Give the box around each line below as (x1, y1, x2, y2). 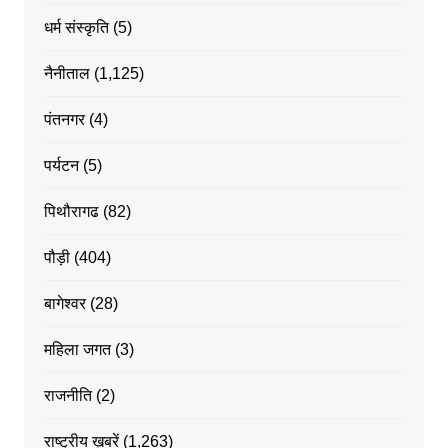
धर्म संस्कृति (43, 18, 109, 36)
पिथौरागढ (43, 202, 99, 220)
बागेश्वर (43, 294, 86, 312)
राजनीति (43, 386, 92, 404)
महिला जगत (43, 340, 111, 358)
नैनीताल (43, 64, 90, 82)
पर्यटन (43, 156, 79, 174)
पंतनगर (43, 110, 85, 128)
